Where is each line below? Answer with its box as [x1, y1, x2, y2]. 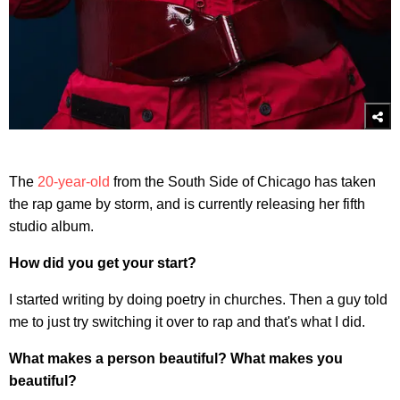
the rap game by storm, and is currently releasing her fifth [9, 196, 365, 212]
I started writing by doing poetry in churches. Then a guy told [9, 291, 387, 307]
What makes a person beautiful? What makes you [9, 350, 343, 366]
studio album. [9, 218, 94, 234]
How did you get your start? [9, 254, 196, 271]
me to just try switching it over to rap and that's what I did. [9, 313, 365, 329]
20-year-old [37, 173, 110, 189]
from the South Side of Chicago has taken [110, 173, 376, 189]
